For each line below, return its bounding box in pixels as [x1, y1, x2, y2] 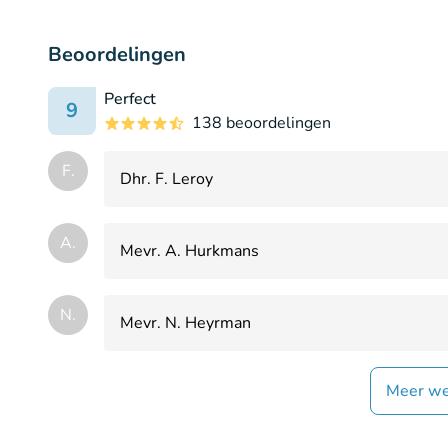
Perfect [104, 87, 156, 110]
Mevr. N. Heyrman [120, 311, 251, 334]
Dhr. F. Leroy [120, 167, 213, 190]
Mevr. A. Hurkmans [120, 239, 259, 262]
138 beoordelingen [192, 111, 331, 134]
